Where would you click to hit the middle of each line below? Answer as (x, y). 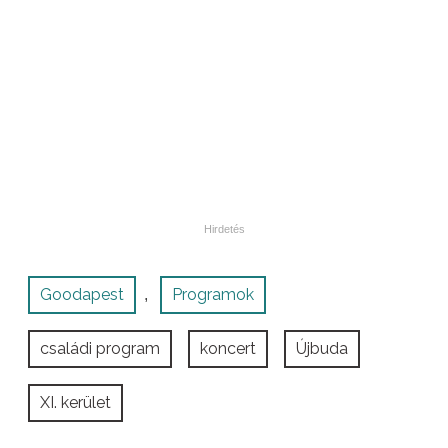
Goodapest (82, 294)
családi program (100, 348)
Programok (213, 294)
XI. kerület (75, 402)
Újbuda (322, 348)
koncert (228, 348)
